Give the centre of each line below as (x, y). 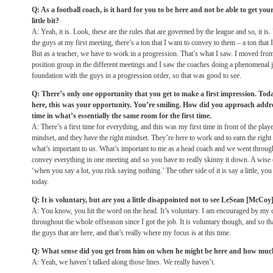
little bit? (45, 21)
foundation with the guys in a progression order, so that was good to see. (136, 76)
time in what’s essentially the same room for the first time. (122, 116)
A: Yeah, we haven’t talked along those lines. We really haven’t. (123, 262)
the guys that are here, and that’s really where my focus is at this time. (131, 233)
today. (40, 182)
